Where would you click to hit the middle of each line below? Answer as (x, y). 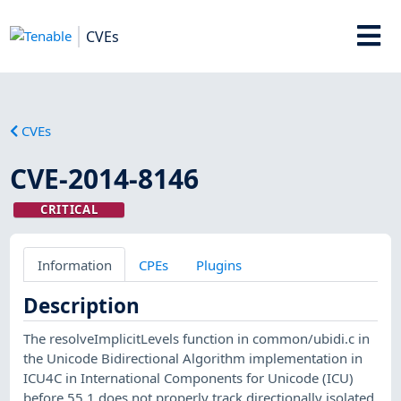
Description (82, 305)
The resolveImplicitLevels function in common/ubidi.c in (197, 338)
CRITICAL (69, 209)
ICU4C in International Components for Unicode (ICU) (189, 377)
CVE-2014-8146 (105, 178)
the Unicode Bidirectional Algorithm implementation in (193, 358)
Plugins (218, 264)
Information (74, 264)
